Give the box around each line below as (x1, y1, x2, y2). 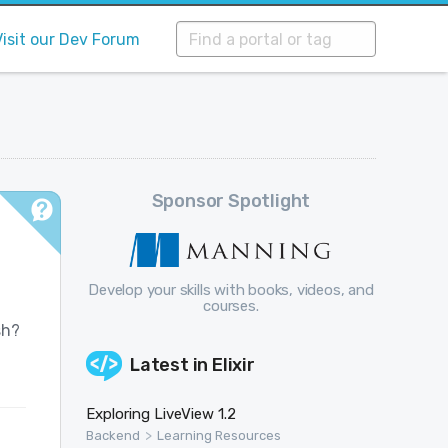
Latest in (129, 353, 212, 376)
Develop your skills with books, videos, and (88, 280, 374, 299)
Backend (85, 427, 140, 443)
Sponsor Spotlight (151, 190, 311, 212)
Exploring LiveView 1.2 (85, 404, 236, 423)
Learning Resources (156, 427, 281, 443)
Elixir (212, 353, 255, 376)
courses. (203, 296, 259, 315)
